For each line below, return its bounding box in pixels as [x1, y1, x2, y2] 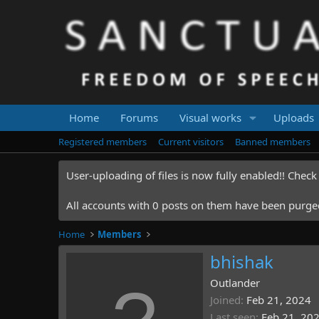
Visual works [179, 110, 241, 125]
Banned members [235, 135, 310, 148]
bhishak [210, 250, 273, 274]
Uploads [273, 110, 314, 125]
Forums [120, 110, 158, 125]
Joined [210, 293, 241, 308]
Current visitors [158, 135, 224, 148]
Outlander [210, 276, 260, 291]
